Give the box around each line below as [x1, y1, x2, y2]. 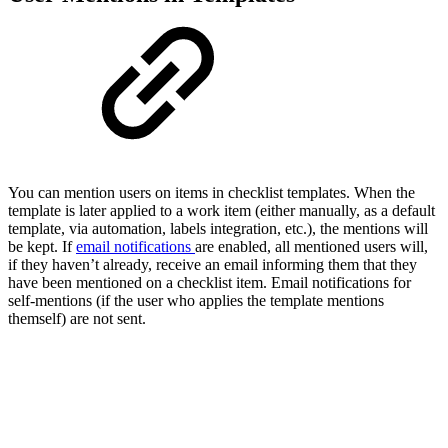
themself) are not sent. [8, 310, 146, 328]
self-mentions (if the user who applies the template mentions [8, 292, 384, 310]
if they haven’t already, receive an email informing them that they [8, 256, 417, 274]
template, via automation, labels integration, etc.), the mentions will [8, 220, 428, 238]
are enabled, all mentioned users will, [195, 238, 428, 256]
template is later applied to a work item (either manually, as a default [8, 202, 435, 220]
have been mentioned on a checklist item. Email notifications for [8, 274, 411, 292]
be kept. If [8, 238, 76, 256]
